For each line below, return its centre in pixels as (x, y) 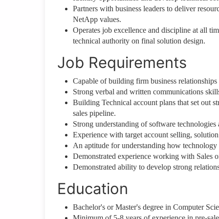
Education (93, 189)
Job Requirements (122, 63)
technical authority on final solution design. (139, 41)
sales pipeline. (94, 113)
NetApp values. (97, 20)
